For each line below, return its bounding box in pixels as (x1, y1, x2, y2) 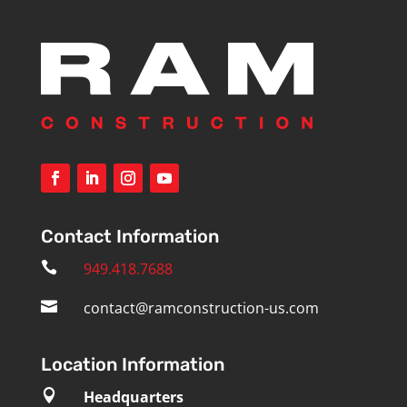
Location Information (40, 353, 224, 375)
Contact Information (40, 225, 219, 247)
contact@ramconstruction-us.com (83, 298, 319, 318)
